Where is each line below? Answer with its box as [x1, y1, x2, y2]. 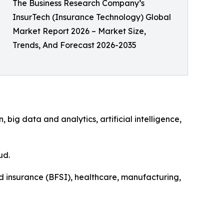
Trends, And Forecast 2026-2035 [12, 40, 136, 50]
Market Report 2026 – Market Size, [12, 26, 146, 36]
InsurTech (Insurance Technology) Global [12, 12, 171, 22]
